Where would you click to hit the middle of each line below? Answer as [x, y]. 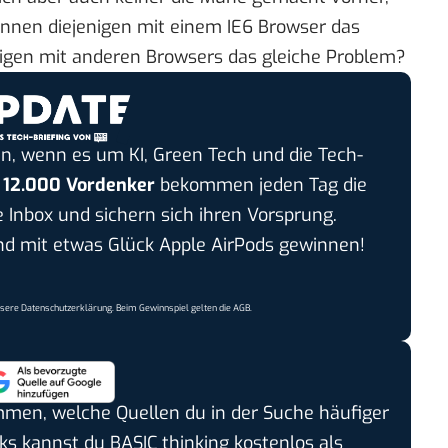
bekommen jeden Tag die [260, 184]
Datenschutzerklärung [67, 307]
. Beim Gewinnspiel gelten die [173, 307]
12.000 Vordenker [78, 184]
